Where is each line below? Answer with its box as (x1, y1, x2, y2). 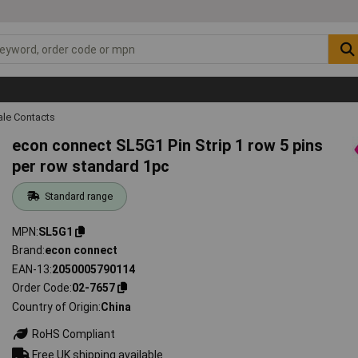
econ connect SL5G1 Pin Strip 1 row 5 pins (12, 135, 324, 155)
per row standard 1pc (12, 156, 170, 176)
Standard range (44, 189, 113, 202)
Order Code (12, 281, 70, 295)
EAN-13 (12, 262, 50, 276)
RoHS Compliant (30, 327, 116, 340)
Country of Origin (12, 300, 99, 313)
